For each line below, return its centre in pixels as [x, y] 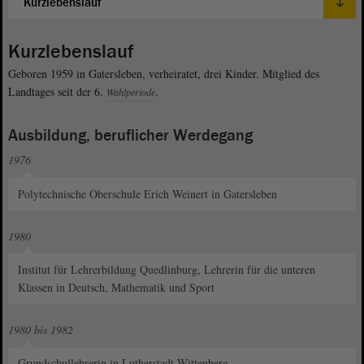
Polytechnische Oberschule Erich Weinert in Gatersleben [148, 193]
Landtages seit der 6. [57, 92]
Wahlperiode [131, 92]
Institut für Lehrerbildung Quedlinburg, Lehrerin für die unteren [167, 270]
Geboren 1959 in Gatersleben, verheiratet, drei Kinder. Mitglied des [164, 74]
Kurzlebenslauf [71, 52]
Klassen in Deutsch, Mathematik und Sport [117, 288]
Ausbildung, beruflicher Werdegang [130, 136]
